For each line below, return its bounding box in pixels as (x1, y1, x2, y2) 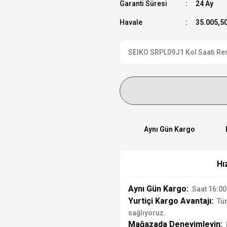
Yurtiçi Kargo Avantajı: (128, 196, 213, 206)
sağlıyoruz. (128, 209, 166, 217)
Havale (120, 18, 142, 26)
